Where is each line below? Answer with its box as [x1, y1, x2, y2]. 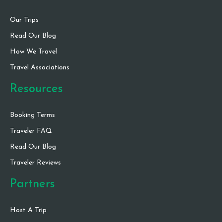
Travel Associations [10, 64, 69, 72]
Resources [10, 83, 63, 96]
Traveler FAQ [10, 127, 52, 135]
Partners [10, 178, 55, 191]
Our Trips [10, 16, 39, 24]
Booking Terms [10, 111, 55, 119]
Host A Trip [10, 207, 47, 215]
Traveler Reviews [10, 159, 61, 167]
